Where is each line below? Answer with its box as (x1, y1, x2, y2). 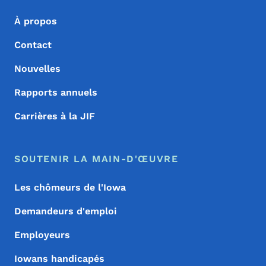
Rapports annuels (14, 87, 97, 99)
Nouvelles (14, 63, 61, 75)
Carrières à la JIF (14, 110, 95, 122)
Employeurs (14, 229, 70, 241)
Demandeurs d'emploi (14, 205, 117, 217)
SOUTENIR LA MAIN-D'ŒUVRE (14, 153, 179, 165)
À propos (14, 15, 57, 27)
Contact (14, 39, 52, 51)
